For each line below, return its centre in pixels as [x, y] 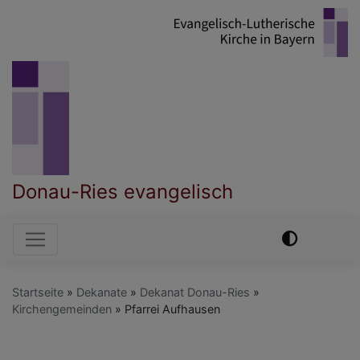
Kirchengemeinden [62, 309]
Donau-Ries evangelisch [123, 191]
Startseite [38, 292]
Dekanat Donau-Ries [195, 292]
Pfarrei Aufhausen [171, 309]
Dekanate [102, 292]
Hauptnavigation [114, 237]
